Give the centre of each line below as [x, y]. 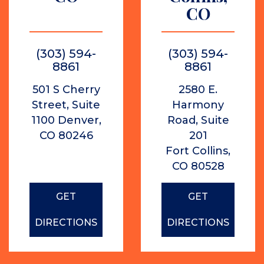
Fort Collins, [198, 151]
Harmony [198, 105]
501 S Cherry [66, 90]
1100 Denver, [66, 120]
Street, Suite [66, 105]
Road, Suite [198, 120]
